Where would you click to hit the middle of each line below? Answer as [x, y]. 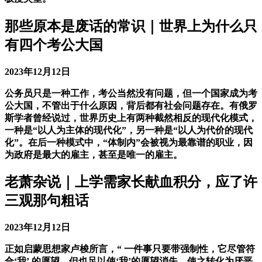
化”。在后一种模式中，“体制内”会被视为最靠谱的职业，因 [129, 142]
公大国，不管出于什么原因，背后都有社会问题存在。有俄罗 [131, 105]
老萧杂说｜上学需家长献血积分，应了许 [131, 182]
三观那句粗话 [47, 201]
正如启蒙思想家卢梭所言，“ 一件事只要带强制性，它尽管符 [130, 249]
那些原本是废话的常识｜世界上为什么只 [131, 26]
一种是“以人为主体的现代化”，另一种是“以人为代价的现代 [129, 130]
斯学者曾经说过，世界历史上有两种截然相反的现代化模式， [131, 118]
